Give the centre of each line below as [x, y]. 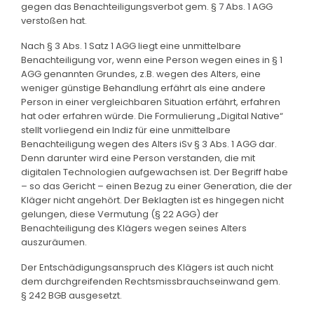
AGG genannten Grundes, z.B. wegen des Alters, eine [141, 74]
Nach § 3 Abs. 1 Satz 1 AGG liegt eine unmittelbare [131, 46]
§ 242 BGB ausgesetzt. [71, 295]
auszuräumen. [54, 242]
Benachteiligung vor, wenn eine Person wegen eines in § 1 [152, 60]
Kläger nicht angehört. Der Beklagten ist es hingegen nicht [152, 200]
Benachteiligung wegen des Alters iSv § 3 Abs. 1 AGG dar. [149, 144]
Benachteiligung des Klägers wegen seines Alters [134, 228]
